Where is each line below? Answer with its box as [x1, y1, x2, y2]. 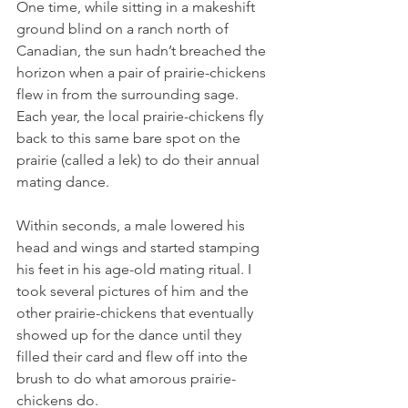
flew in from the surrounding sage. [16, 86, 242, 104]
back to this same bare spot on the [16, 129, 244, 148]
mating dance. [16, 173, 109, 191]
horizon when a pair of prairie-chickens [16, 64, 270, 82]
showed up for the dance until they [16, 326, 245, 344]
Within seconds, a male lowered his [16, 217, 249, 235]
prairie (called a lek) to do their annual [16, 151, 263, 169]
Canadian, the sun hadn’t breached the [16, 42, 270, 60]
